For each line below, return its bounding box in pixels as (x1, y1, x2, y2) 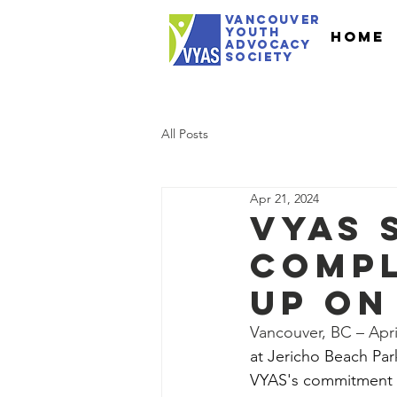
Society (225, 50, 294, 65)
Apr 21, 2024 (250, 190, 319, 206)
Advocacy (225, 37, 312, 52)
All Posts (161, 125, 208, 142)
